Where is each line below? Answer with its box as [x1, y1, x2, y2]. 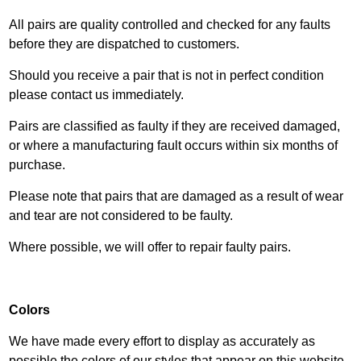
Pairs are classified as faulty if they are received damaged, [9, 119, 341, 133]
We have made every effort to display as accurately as [9, 334, 316, 348]
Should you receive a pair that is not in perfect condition [9, 68, 325, 82]
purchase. [9, 158, 66, 172]
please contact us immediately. [9, 88, 185, 102]
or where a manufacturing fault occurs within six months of [9, 139, 338, 152]
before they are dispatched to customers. [9, 37, 240, 51]
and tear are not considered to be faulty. [9, 209, 234, 222]
